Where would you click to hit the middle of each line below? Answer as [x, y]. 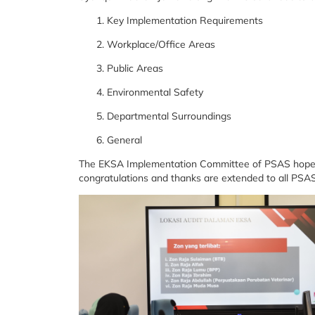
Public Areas [135, 68]
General [124, 140]
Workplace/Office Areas [161, 44]
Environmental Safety [155, 92]
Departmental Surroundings [169, 116]
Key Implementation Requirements [185, 20]
